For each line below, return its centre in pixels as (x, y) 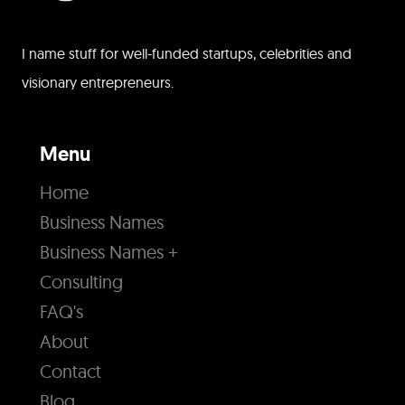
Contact (71, 372)
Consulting (81, 282)
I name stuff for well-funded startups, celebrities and (187, 53)
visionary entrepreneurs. (98, 82)
